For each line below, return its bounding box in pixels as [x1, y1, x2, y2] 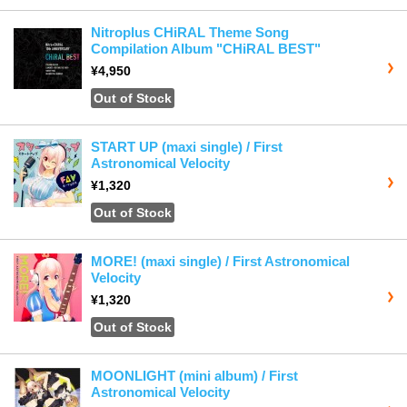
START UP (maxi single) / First [91, 139, 283, 155]
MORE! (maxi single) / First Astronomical [91, 253, 350, 270]
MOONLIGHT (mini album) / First [91, 368, 298, 384]
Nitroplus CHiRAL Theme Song [91, 25, 289, 41]
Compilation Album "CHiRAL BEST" [91, 41, 321, 57]
